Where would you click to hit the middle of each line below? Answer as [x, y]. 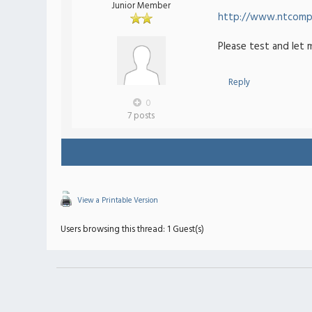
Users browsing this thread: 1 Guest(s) [133, 229]
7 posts [141, 116]
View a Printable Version [118, 201]
